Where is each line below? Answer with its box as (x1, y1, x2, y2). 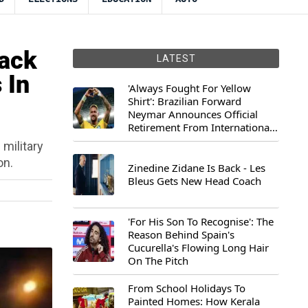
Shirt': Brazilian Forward (128, 94, 241, 108)
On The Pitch (128, 254, 188, 267)
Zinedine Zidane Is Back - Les (128, 161, 265, 175)
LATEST (156, 53, 196, 64)
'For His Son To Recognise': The (128, 214, 274, 228)
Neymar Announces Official (128, 107, 258, 121)
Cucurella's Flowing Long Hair (128, 241, 269, 254)
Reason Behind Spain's (128, 228, 234, 241)
